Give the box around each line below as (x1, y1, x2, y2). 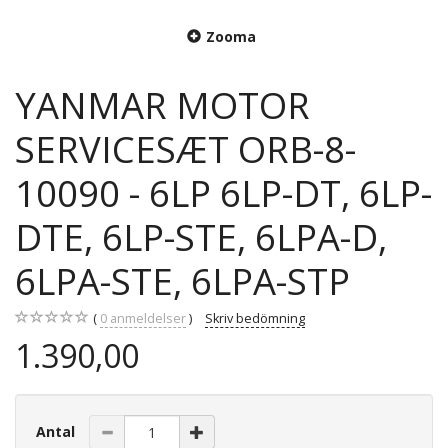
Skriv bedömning (205, 310, 305, 327)
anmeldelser (107, 310, 186, 327)
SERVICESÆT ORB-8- (15, 124, 356, 174)
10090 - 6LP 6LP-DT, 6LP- (15, 168, 432, 218)
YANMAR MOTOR (15, 80, 310, 130)
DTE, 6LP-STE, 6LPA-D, (15, 212, 387, 262)
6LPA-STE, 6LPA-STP (15, 256, 350, 306)
